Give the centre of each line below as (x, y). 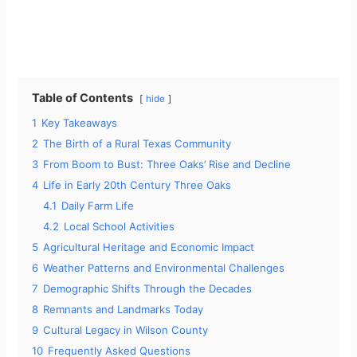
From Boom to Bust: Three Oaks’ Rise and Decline (167, 165)
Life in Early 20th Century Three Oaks (137, 185)
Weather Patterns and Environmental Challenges (164, 268)
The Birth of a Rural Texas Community (137, 144)
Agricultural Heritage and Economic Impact (149, 247)
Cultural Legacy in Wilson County (126, 330)
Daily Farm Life (98, 206)
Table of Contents (83, 98)
